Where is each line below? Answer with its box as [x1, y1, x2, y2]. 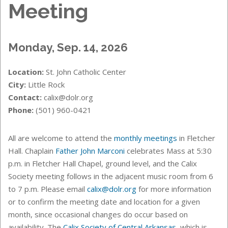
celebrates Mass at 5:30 [125, 145, 212, 156]
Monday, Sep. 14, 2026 [8, 40, 128, 54]
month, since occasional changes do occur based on [8, 209, 188, 219]
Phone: [8, 104, 34, 115]
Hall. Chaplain [8, 145, 53, 156]
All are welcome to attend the [8, 132, 114, 143]
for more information [138, 183, 211, 194]
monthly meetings [114, 132, 177, 143]
